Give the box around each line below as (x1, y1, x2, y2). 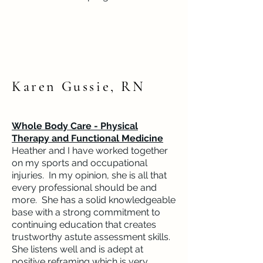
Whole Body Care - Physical (12, 120, 138, 131)
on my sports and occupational (12, 157, 147, 168)
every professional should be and (12, 182, 157, 193)
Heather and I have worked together (12, 145, 168, 156)
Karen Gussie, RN (12, 78, 145, 95)
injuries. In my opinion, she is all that (12, 170, 167, 181)
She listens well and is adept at (12, 244, 143, 255)
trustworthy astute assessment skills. (12, 231, 173, 242)
